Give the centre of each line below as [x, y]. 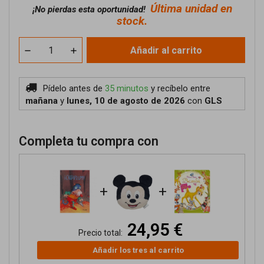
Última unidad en [191, 9]
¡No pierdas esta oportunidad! [91, 9]
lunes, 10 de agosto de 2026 [126, 101]
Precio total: [100, 233]
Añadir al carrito [166, 50]
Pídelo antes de [74, 88]
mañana [42, 101]
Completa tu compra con [89, 141]
